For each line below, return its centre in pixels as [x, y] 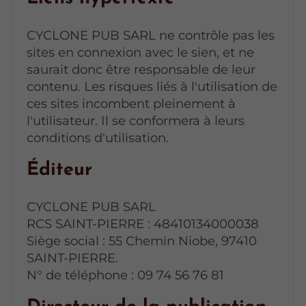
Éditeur [59, 171]
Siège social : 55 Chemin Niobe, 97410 [141, 240]
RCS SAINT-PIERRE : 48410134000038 [142, 223]
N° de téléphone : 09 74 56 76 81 [125, 275]
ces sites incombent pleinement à [131, 103]
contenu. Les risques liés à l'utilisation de [152, 86]
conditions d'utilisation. [97, 137]
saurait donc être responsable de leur [141, 69]
